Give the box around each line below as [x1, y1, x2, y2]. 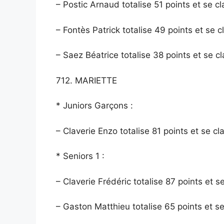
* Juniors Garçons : [56, 100, 133, 111]
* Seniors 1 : [56, 151, 104, 161]
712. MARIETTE [56, 75, 117, 85]
